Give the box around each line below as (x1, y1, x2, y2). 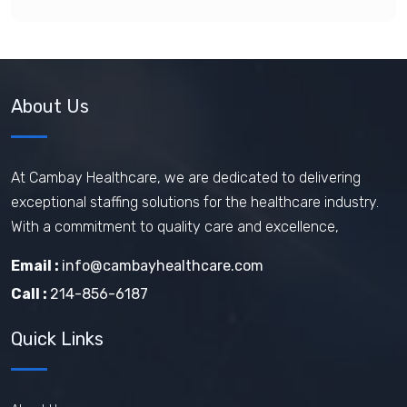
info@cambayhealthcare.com (62, 257, 263, 274)
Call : (11, 285, 50, 303)
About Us (11, 95, 89, 117)
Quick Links (11, 328, 104, 350)
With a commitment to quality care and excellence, (11, 218, 339, 235)
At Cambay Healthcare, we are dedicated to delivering (11, 169, 361, 186)
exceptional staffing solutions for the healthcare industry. (11, 194, 379, 211)
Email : (11, 257, 62, 274)
